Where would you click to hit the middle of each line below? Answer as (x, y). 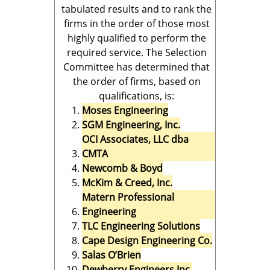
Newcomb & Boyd (122, 168)
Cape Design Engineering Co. (147, 240)
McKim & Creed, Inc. (127, 183)
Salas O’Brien (111, 255)
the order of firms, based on (137, 81)
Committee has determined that (137, 67)
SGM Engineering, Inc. (131, 125)
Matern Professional (128, 197)
